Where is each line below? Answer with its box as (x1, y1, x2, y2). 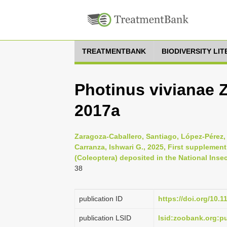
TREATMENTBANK (82, 47, 146, 55)
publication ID (79, 195, 123, 203)
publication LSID (79, 214, 131, 222)
